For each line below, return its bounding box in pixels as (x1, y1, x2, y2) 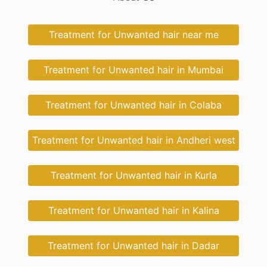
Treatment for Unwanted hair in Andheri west (32, 134, 235, 147)
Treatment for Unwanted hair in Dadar (48, 240, 219, 252)
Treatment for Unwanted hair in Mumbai (44, 64, 223, 76)
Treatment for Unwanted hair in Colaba (45, 99, 222, 111)
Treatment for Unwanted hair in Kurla (50, 169, 217, 182)
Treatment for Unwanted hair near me (48, 29, 219, 41)
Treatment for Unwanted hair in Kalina (48, 204, 219, 217)
